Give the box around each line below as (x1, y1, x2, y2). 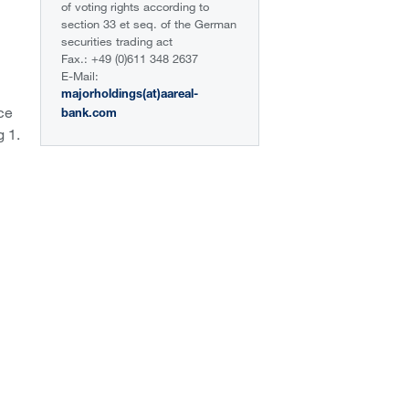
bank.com (61, 109, 118, 121)
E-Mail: (61, 68, 100, 83)
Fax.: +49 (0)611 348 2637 (61, 51, 199, 66)
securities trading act (61, 34, 173, 48)
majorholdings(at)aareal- (61, 89, 199, 101)
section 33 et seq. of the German (61, 16, 237, 31)
